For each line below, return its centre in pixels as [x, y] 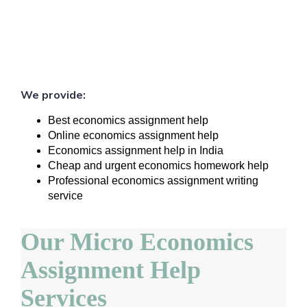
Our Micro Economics [137, 242]
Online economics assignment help [133, 135]
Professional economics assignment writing [153, 181]
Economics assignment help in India [136, 150]
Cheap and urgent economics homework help [158, 165]
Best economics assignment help [128, 120]
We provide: [53, 95]
